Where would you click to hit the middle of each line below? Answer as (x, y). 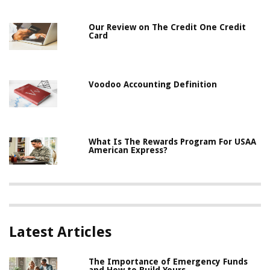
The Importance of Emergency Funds (168, 261)
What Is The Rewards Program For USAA (173, 141)
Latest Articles (60, 232)
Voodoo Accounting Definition (153, 84)
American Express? (128, 150)
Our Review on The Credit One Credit (168, 27)
